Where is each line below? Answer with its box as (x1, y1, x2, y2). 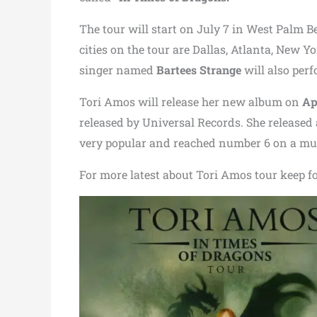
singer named (79, 62, 156, 77)
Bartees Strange (156, 62, 241, 77)
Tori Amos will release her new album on (79, 94, 302, 109)
